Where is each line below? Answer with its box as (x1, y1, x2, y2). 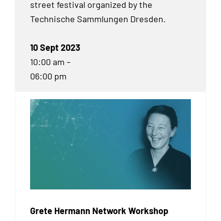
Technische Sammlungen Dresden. (30, 13, 166, 25)
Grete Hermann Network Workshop (30, 205, 168, 217)
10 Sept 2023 (30, 42, 80, 53)
